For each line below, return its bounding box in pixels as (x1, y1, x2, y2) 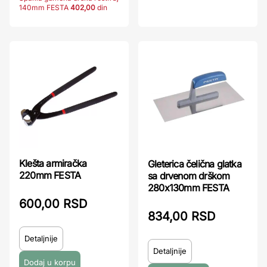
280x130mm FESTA (148, 181, 229, 194)
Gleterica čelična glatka (148, 157, 241, 170)
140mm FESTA (19, 2, 69, 12)
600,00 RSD (19, 196, 87, 211)
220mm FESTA (19, 169, 81, 181)
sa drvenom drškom (148, 169, 230, 182)
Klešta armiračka (19, 157, 87, 169)
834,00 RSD (148, 209, 215, 223)
